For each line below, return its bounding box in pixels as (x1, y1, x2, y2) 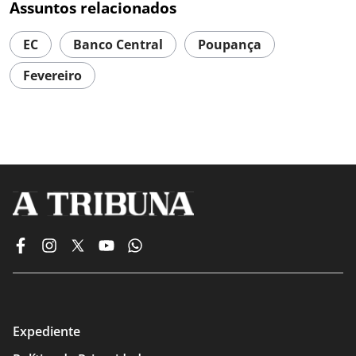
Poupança (198, 36, 261, 54)
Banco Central (73, 36, 163, 54)
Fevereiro (23, 67, 82, 85)
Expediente (13, 323, 80, 341)
